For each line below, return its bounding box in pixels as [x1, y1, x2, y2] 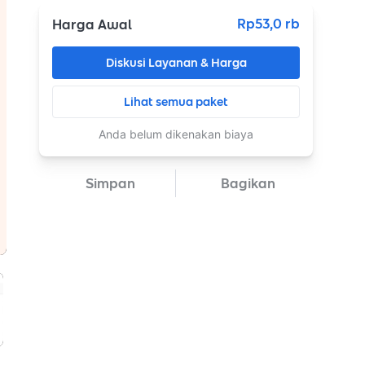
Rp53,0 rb [237, 14, 300, 33]
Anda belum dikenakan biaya [99, 127, 253, 141]
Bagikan [220, 174, 275, 193]
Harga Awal [52, 15, 132, 34]
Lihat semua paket [124, 93, 228, 111]
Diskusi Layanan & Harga [105, 54, 247, 72]
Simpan [86, 174, 135, 193]
